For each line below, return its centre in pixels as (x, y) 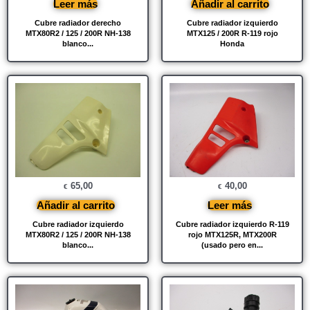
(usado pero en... (232, 245)
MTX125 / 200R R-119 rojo (232, 34)
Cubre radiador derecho (78, 23)
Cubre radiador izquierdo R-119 (232, 225)
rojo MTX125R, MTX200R (232, 235)
